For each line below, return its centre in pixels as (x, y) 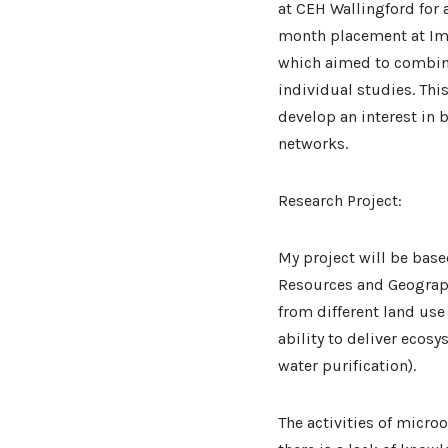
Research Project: (339, 200)
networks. (312, 143)
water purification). (346, 365)
